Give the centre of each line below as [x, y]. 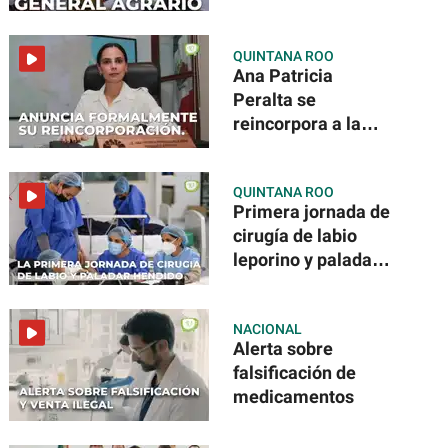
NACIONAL [268, 328]
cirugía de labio [295, 236]
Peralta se [275, 99]
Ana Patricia [283, 75]
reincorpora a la [297, 123]
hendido [266, 284]
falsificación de [295, 372]
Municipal [273, 171]
